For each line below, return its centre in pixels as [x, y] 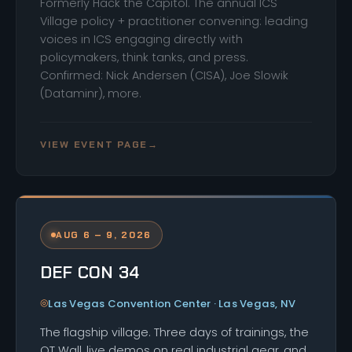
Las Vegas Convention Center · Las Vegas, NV [172, 303]
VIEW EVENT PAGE [94, 144]
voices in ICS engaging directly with [141, 39]
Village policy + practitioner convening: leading [174, 21]
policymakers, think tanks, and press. [144, 57]
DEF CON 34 [90, 272]
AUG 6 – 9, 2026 [104, 235]
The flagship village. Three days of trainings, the [174, 332]
